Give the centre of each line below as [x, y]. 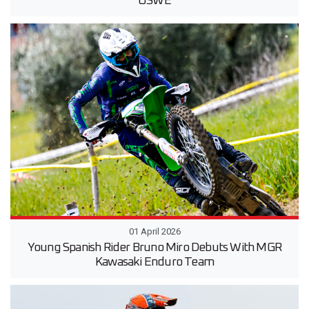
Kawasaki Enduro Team [154, 262]
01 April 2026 [154, 231]
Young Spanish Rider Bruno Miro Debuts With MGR [154, 247]
